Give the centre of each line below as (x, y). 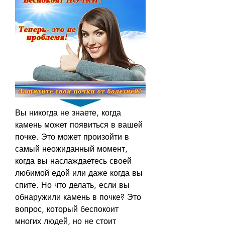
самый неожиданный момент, (71, 149)
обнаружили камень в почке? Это (78, 197)
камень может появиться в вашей (79, 125)
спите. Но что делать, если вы (72, 185)
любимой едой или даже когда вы (79, 173)
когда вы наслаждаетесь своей (73, 161)
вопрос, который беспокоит (67, 209)
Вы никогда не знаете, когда (68, 113)
